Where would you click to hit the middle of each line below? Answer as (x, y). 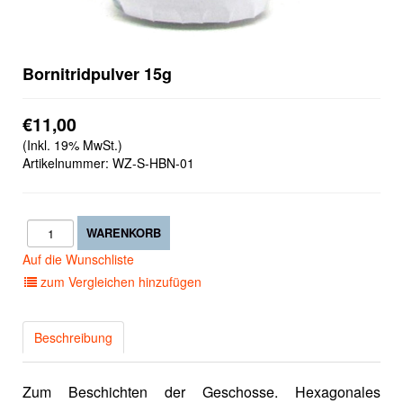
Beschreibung (73, 337)
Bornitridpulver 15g (97, 74)
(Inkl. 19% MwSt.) (72, 145)
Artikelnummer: (66, 163)
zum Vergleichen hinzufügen (119, 282)
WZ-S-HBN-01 (153, 163)
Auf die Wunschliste (78, 259)
